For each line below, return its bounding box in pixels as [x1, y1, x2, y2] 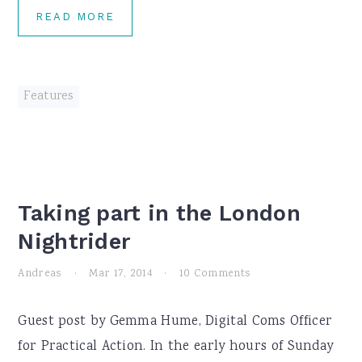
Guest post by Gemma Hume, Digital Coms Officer [18, 312, 333, 332]
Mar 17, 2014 [89, 266, 153, 282]
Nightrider [18, 229, 131, 255]
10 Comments [179, 266, 251, 282]
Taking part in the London [18, 200, 301, 226]
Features [23, 88, 74, 106]
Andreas [18, 266, 62, 282]
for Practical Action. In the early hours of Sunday [18, 337, 334, 357]
